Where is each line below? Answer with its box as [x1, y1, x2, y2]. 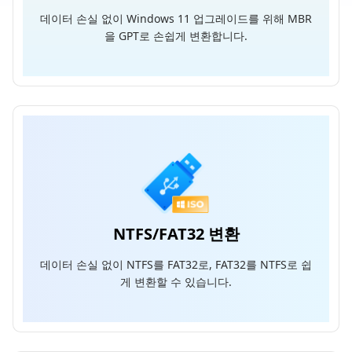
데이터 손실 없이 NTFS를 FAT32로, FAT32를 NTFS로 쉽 [40, 256, 312, 272]
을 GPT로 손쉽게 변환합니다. [104, 28, 247, 43]
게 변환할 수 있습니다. [120, 273, 232, 289]
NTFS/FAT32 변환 [112, 222, 240, 244]
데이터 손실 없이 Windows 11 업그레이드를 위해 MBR [40, 11, 312, 26]
